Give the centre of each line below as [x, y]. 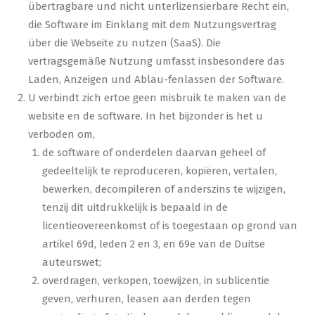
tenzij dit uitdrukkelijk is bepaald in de [135, 207]
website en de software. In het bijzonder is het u [146, 116]
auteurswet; [72, 262]
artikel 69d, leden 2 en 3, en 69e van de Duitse [154, 244]
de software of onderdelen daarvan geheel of [154, 153]
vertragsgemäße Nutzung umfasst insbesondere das [156, 61]
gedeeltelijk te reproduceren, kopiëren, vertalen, [160, 171]
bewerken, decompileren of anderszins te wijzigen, [164, 189]
